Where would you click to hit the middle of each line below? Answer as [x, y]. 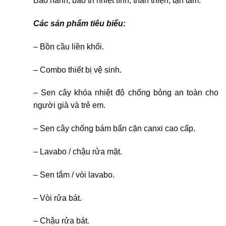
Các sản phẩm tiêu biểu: [79, 23]
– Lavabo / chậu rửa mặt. [77, 151]
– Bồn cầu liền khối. [68, 46]
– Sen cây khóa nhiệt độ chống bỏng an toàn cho [126, 93]
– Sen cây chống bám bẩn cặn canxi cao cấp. [114, 129]
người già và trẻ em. [69, 105]
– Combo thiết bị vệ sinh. [77, 70]
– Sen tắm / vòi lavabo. [74, 175]
